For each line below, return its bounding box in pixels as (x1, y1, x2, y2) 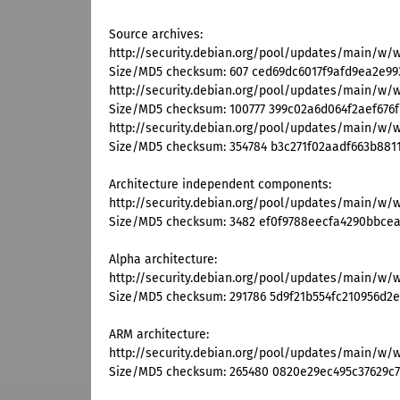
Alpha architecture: (109, 252, 217, 268)
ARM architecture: (109, 327, 209, 343)
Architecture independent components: (109, 177, 331, 193)
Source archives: (109, 27, 203, 43)
